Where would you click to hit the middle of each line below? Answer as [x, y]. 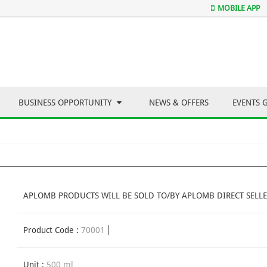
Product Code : [52, 230]
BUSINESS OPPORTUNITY [66, 103]
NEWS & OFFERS [179, 103]
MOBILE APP [239, 8]
